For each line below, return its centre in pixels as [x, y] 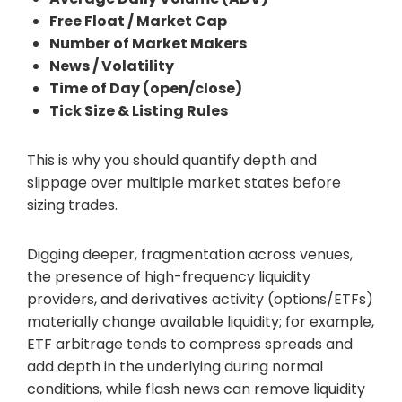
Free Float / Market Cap [138, 21]
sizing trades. [72, 205]
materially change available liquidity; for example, [201, 321]
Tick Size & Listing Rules [139, 110]
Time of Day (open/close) [146, 88]
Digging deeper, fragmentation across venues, [190, 254]
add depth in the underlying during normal [175, 366]
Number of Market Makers [148, 43]
